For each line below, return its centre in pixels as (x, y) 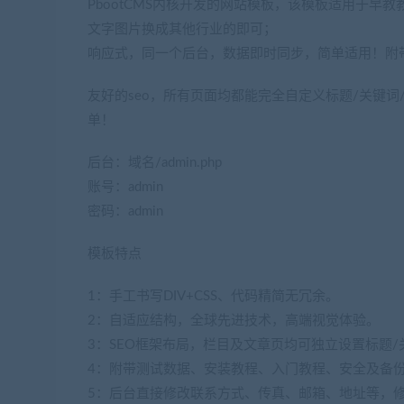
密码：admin (125, 211)
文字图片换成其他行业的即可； (182, 29)
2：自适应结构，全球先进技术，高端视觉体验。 (234, 321)
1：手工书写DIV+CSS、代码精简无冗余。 (213, 296)
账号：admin (125, 187)
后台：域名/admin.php (155, 163)
